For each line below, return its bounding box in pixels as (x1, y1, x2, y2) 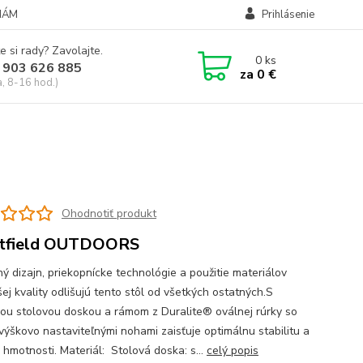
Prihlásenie (261, 7, 314, 22)
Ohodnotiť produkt (61, 205, 156, 221)
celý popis (206, 343, 258, 358)
